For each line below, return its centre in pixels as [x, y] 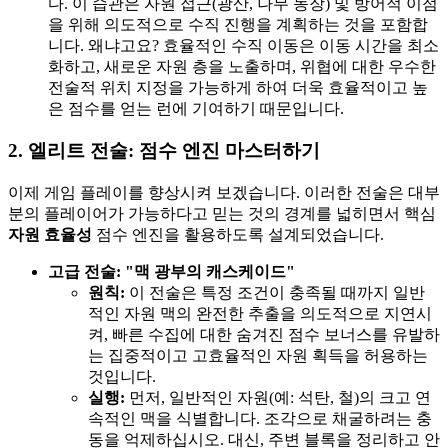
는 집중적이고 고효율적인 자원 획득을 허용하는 [258, 356]
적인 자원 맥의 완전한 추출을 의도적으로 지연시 [260, 314]
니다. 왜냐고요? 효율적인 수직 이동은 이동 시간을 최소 [243, 45]
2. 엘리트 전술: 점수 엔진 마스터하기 [164, 151]
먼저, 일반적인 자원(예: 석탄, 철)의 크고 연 [278, 398]
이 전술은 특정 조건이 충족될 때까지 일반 [275, 293]
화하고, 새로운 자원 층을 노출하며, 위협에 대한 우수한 [242, 66]
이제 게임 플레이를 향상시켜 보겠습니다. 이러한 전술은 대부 [224, 193]
